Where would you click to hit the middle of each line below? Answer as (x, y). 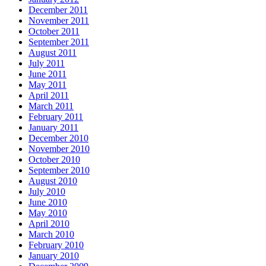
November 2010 (59, 149)
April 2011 (49, 96)
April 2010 (49, 224)
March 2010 (51, 235)
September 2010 (59, 170)
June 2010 (48, 202)
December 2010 (58, 138)
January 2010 (54, 256)
